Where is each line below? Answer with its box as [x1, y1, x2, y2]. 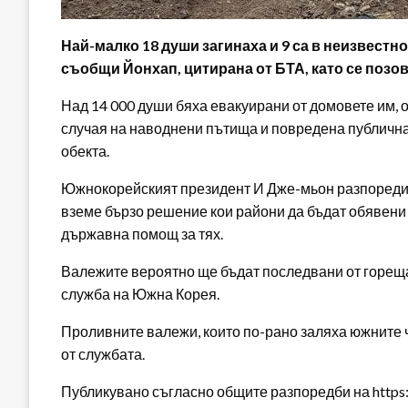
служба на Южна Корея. [61, 284, 219, 302]
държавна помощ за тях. [61, 224, 223, 242]
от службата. [61, 344, 145, 362]
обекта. [61, 141, 109, 159]
